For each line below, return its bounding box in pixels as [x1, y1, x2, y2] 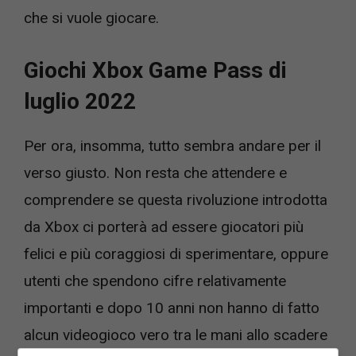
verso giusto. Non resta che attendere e [24, 163, 287, 182]
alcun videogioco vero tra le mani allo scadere [24, 325, 327, 344]
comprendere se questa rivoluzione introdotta [24, 190, 327, 209]
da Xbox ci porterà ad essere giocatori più [24, 217, 304, 236]
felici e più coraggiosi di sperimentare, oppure [24, 244, 328, 263]
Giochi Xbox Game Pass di [24, 56, 287, 83]
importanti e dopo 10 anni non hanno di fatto [24, 298, 319, 317]
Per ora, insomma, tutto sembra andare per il [24, 136, 321, 155]
